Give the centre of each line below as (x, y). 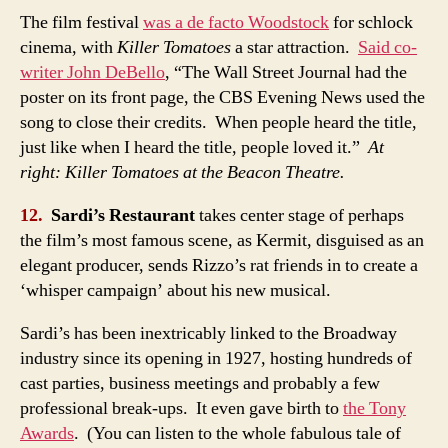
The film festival (81, 22)
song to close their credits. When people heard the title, (218, 122)
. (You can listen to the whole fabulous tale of (237, 433)
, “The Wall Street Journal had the (286, 72)
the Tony (374, 408)
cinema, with (68, 47)
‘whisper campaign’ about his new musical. (175, 290)
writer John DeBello (92, 72)
